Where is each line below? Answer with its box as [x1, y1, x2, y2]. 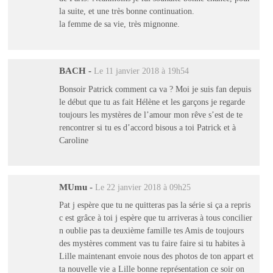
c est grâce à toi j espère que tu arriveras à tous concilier [58, 213, 252, 223]
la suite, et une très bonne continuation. [58, 5, 194, 16]
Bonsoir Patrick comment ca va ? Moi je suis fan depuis [58, 83, 251, 94]
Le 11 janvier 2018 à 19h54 [93, 66, 189, 76]
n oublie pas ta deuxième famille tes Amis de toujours [58, 225, 244, 236]
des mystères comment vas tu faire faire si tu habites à [58, 238, 245, 249]
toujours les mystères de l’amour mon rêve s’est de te [58, 109, 243, 119]
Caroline [58, 135, 88, 145]
